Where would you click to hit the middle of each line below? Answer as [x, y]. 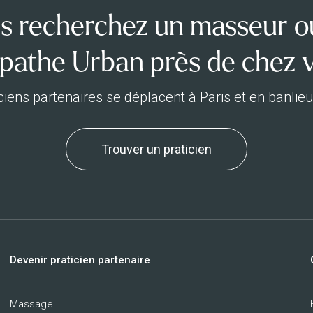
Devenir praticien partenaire [80, 260]
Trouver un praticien [156, 149]
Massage [31, 304]
